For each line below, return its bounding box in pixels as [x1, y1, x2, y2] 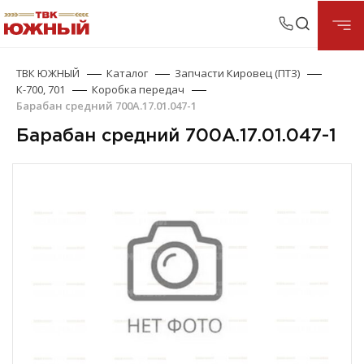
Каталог [106, 66, 149, 80]
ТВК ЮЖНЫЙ [16, 66, 80, 80]
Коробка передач [92, 82, 185, 97]
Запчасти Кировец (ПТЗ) [175, 66, 301, 80]
